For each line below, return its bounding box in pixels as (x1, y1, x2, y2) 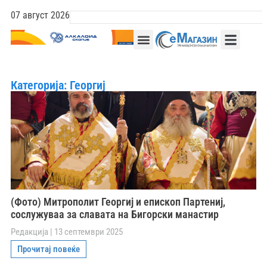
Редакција (11, 226, 50, 237)
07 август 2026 (11, 10, 70, 21)
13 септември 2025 (52, 226, 123, 237)
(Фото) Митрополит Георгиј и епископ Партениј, (11, 195, 225, 208)
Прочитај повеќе (17, 243, 80, 254)
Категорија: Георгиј (11, 78, 105, 93)
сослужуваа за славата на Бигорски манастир (11, 207, 219, 221)
